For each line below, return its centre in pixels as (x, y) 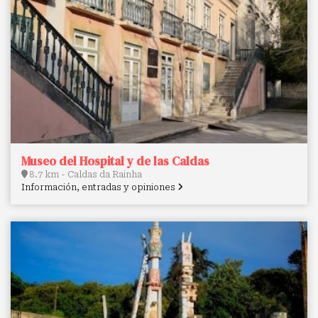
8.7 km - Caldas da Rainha (85, 174)
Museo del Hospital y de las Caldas (115, 161)
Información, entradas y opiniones (99, 187)
